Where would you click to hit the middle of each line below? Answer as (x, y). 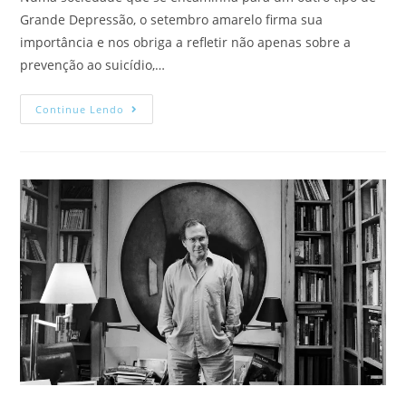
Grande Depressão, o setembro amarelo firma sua (172, 19)
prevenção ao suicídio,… (93, 64)
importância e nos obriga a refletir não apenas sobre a (186, 42)
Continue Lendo (80, 109)
